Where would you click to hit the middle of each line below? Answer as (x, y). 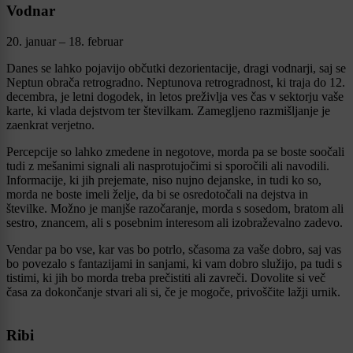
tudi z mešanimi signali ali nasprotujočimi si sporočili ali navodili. (168, 165)
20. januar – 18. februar (65, 41)
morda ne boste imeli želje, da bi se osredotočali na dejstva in (157, 194)
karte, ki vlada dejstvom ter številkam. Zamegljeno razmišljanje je (168, 110)
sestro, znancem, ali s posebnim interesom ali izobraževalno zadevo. (175, 222)
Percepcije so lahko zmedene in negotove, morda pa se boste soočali (175, 151)
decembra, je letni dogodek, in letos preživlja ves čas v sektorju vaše (175, 96)
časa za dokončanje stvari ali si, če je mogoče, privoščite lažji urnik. (173, 292)
